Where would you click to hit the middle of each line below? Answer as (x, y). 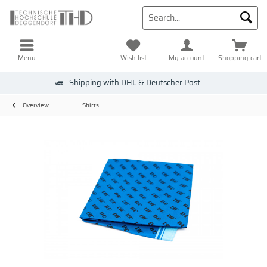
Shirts (91, 105)
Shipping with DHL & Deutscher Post (134, 82)
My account (187, 58)
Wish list (133, 58)
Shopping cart (240, 58)
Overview (36, 105)
